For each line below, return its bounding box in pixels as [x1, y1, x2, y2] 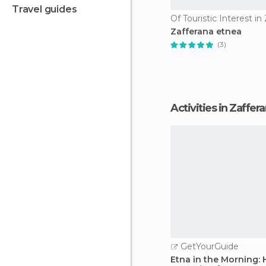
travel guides [18, 4, 77, 15]
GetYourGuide [178, 241, 239, 252]
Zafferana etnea [170, 26, 242, 37]
